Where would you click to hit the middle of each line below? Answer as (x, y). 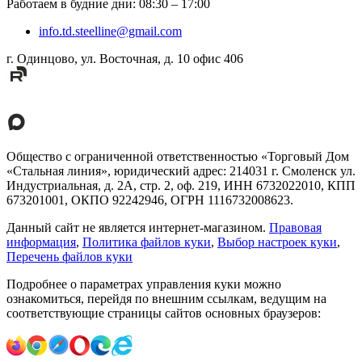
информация (41, 242)
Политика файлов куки (147, 242)
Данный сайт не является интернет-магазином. (136, 228)
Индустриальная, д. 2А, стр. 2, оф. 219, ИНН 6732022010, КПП (181, 186)
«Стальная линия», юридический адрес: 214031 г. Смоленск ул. (181, 171)
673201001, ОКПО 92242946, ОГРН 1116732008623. (150, 200)
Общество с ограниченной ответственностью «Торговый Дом (178, 157)
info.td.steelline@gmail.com (110, 32)
